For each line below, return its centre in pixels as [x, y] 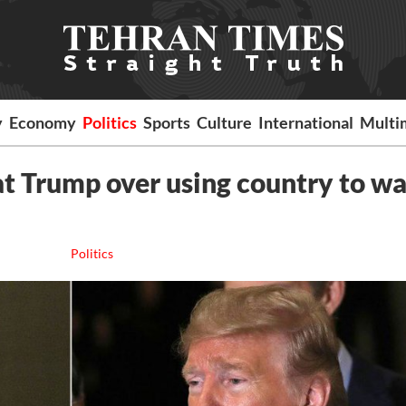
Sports [167, 122]
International [306, 122]
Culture [225, 122]
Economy [43, 122]
